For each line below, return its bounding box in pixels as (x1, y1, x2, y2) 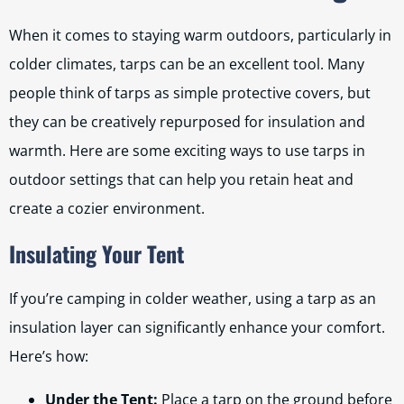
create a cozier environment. (9, 198, 205, 218)
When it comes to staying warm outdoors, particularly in (9, 25, 391, 45)
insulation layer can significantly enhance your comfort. (9, 317, 385, 337)
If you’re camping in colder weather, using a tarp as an (9, 289, 376, 308)
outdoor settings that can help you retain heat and (9, 170, 353, 189)
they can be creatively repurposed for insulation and (9, 112, 365, 132)
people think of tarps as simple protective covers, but (9, 83, 371, 103)
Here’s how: (9, 346, 88, 366)
